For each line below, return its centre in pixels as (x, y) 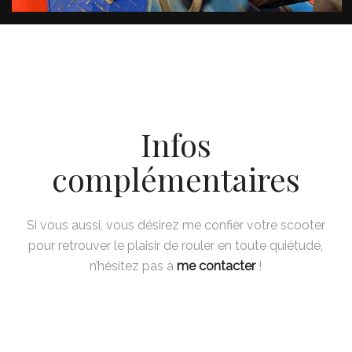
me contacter (216, 266)
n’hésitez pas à (134, 266)
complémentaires (176, 179)
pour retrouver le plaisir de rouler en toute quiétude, (176, 245)
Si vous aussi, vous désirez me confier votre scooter (176, 225)
